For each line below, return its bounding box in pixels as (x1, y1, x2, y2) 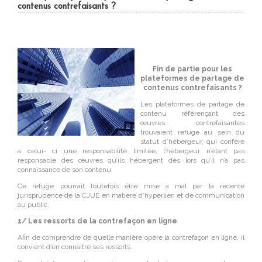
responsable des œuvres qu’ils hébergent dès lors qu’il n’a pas (18, 156, 244, 164)
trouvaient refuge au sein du (140, 128, 244, 136)
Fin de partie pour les (153, 65, 232, 73)
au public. (18, 201, 49, 209)
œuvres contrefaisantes (140, 119, 244, 127)
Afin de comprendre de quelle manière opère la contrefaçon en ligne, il (18, 233, 244, 242)
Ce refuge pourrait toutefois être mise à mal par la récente (18, 182, 244, 190)
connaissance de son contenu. (18, 166, 113, 174)
